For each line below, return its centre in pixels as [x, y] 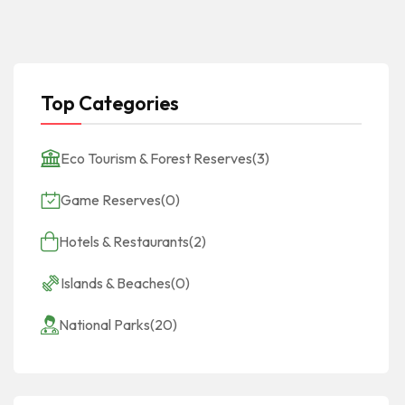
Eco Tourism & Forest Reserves [156, 158]
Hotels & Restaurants [124, 241]
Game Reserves [111, 199]
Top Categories [110, 103]
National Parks [104, 324]
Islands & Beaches [116, 283]
